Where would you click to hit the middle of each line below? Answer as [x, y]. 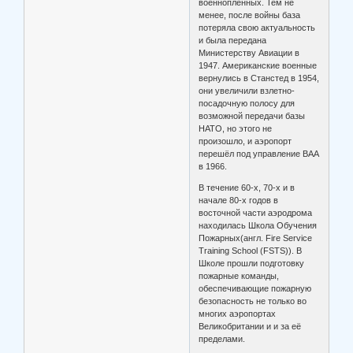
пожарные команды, [239, 276]
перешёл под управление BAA [259, 154]
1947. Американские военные [258, 66]
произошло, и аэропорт [245, 141]
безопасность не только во [253, 301]
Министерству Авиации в [249, 53]
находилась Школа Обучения [258, 226]
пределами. [222, 339]
